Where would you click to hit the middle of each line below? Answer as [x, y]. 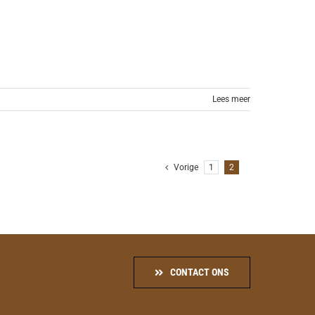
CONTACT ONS [199, 272]
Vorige [186, 167]
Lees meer [231, 99]
